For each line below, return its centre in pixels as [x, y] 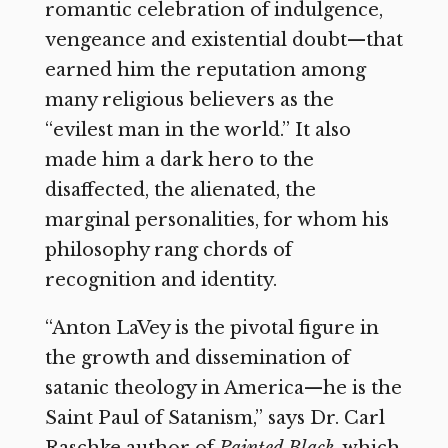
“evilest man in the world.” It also [197, 130]
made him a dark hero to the [179, 160]
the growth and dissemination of [197, 358]
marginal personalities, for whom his [216, 220]
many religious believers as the [189, 100]
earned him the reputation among [205, 70]
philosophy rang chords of [168, 250]
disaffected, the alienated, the [180, 190]
